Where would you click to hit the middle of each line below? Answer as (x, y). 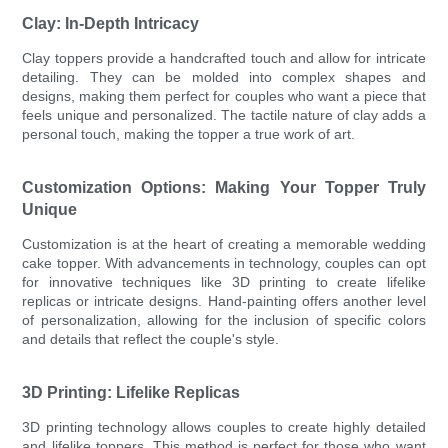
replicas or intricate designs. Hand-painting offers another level (224, 301)
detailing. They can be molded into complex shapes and (224, 77)
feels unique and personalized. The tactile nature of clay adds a (224, 115)
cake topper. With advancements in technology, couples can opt (224, 263)
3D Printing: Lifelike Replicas (131, 393)
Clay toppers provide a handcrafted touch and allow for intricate (224, 58)
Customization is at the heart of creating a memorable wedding (224, 244)
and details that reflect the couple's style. (151, 339)
